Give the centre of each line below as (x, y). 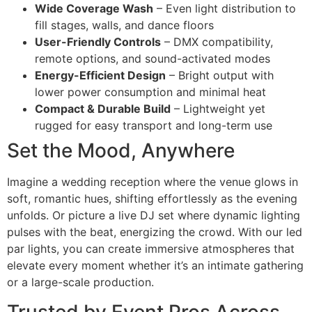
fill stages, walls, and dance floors (124, 25)
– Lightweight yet (218, 109)
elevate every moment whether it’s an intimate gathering (155, 266)
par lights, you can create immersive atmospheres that (151, 249)
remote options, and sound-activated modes (153, 59)
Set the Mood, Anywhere (121, 151)
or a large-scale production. (80, 282)
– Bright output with (220, 76)
